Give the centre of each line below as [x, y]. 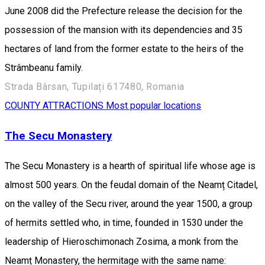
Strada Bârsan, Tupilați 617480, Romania [95, 87]
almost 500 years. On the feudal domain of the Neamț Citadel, [131, 185]
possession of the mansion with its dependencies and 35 [124, 30]
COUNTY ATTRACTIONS [55, 106]
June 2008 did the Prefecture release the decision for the [124, 11]
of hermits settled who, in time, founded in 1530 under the [124, 222]
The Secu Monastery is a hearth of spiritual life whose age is [130, 166]
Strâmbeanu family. [44, 68]
